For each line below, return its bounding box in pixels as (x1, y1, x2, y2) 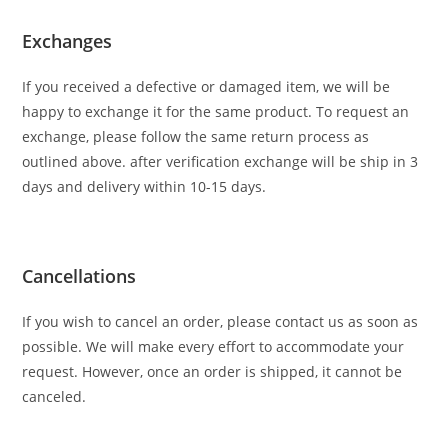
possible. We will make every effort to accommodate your (22, 337, 405, 356)
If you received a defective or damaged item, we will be (22, 77, 391, 96)
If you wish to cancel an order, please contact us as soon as (22, 312, 419, 331)
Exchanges (22, 29, 113, 53)
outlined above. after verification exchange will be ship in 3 (22, 152, 419, 171)
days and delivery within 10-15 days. (22, 177, 267, 196)
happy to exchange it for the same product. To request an (22, 102, 410, 121)
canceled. (22, 387, 87, 406)
